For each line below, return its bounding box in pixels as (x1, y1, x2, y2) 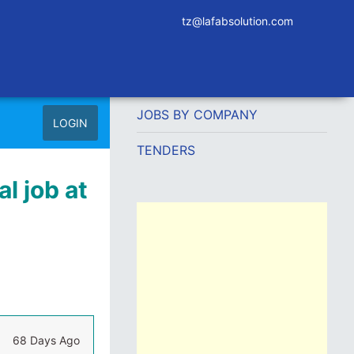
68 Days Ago (12, 333, 80, 347)
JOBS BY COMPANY (136, 107, 258, 122)
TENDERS (136, 142, 195, 158)
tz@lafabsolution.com (182, 14, 293, 28)
